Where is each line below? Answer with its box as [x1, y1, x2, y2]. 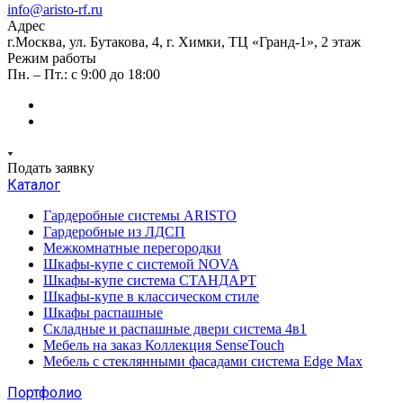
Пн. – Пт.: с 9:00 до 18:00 [7, 67, 160, 82]
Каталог [7, 176, 60, 193]
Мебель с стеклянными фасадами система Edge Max [43, 354, 363, 369]
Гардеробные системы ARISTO [43, 208, 237, 223]
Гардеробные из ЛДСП [43, 224, 185, 239]
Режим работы [7, 50, 96, 66]
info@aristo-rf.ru [7, 2, 103, 17]
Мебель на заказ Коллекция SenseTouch [43, 337, 284, 353]
